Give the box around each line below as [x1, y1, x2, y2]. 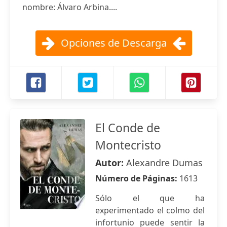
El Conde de [95, 120, 160, 136]
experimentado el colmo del [95, 205, 205, 216]
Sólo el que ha [95, 193, 205, 204]
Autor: [95, 157, 126, 169]
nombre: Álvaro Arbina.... [22, 2, 117, 13]
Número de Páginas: [95, 173, 179, 184]
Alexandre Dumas [126, 157, 203, 169]
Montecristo [95, 137, 161, 153]
